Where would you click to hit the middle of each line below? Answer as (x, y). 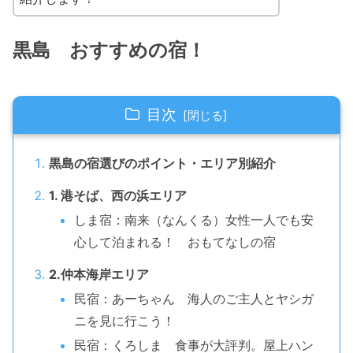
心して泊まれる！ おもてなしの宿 (175, 242)
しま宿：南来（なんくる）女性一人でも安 (193, 219)
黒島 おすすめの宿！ (109, 50)
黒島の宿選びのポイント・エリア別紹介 (162, 163)
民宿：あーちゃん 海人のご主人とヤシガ (193, 298)
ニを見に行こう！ (124, 320)
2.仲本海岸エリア (98, 274)
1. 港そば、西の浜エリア (117, 195)
